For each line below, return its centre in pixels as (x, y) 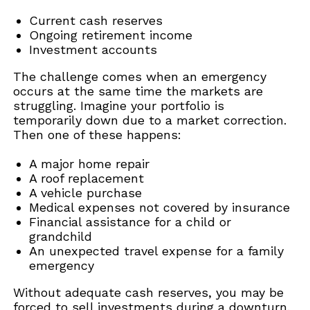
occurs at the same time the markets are (138, 91)
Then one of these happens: (98, 134)
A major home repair (91, 163)
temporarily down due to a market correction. (150, 120)
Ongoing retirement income (112, 35)
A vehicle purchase (87, 192)
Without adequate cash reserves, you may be (149, 292)
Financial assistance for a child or (130, 221)
